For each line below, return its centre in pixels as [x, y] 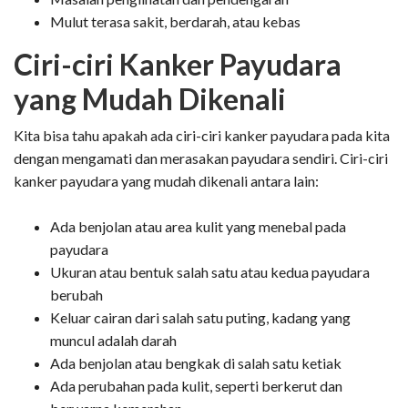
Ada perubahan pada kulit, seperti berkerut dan [196, 385]
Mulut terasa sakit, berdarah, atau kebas [175, 21]
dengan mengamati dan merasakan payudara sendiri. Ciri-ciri [201, 158]
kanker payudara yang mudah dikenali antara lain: [166, 180]
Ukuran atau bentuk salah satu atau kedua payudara [210, 271]
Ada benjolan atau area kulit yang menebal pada [198, 226]
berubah [76, 294]
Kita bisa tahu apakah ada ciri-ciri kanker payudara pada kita [202, 135]
